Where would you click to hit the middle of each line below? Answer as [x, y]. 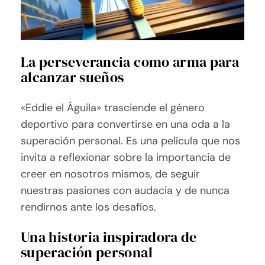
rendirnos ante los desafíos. [89, 207]
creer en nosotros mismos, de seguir [111, 174]
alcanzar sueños [72, 77]
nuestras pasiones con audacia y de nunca [125, 191]
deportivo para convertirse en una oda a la [126, 125]
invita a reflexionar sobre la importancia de [126, 158]
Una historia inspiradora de [109, 237]
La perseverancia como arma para [130, 62]
